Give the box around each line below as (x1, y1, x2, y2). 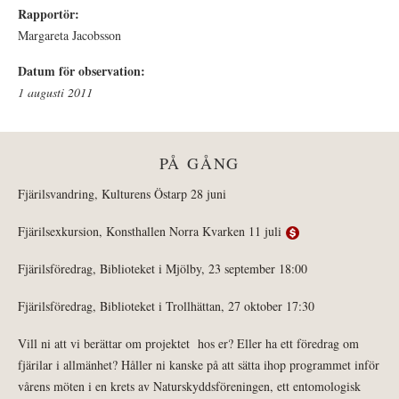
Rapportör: (18, 4, 84, 24)
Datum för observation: (18, 61, 150, 81)
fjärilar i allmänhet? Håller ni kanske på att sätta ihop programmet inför (18, 356, 379, 374)
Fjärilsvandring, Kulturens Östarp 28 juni (18, 185, 226, 203)
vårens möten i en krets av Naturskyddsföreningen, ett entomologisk (18, 378, 361, 395)
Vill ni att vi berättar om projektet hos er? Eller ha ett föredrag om (18, 335, 359, 353)
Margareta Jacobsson (18, 27, 121, 45)
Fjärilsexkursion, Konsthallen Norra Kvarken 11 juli (18, 223, 286, 240)
